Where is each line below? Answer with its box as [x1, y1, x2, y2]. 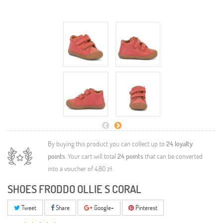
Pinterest [134, 203, 157, 212]
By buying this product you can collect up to [48, 139, 166, 148]
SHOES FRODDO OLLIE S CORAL [7, 182, 141, 196]
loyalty [173, 139, 193, 148]
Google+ [93, 203, 114, 212]
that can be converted [143, 151, 203, 161]
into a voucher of [48, 164, 95, 173]
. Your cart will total [65, 151, 117, 161]
